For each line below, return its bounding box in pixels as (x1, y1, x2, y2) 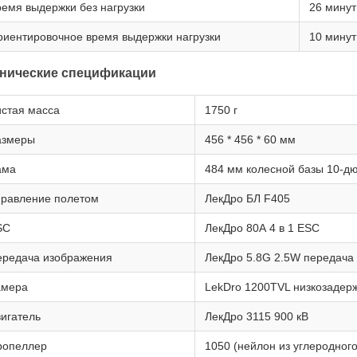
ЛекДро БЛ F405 (205, 192, 290, 205)
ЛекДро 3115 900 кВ (205, 310, 308, 323)
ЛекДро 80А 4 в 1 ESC (205, 222, 320, 234)
